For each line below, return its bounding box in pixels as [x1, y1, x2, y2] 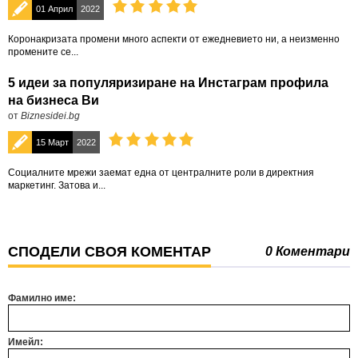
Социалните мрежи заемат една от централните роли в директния [8, 167, 314, 178]
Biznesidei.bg [21, 110, 80, 121]
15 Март [36, 137, 69, 147]
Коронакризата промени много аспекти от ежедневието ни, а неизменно [8, 34, 340, 45]
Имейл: [8, 336, 43, 348]
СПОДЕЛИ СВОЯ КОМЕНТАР [8, 244, 211, 260]
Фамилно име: [8, 292, 76, 304]
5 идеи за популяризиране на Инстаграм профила [8, 76, 328, 89]
